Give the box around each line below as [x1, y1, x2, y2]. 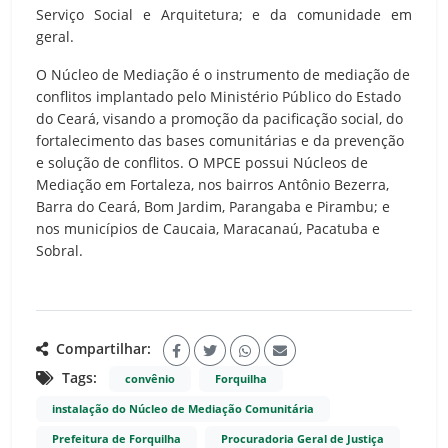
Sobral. [36, 240, 83, 260]
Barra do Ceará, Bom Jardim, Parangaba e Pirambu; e [36, 196, 390, 216]
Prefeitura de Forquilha [52, 431, 181, 446]
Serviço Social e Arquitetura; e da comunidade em [36, 4, 412, 24]
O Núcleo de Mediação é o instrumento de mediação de [36, 64, 410, 84]
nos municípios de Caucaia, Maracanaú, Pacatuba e [36, 218, 380, 238]
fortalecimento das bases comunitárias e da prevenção [36, 130, 404, 150]
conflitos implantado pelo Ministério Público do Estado [36, 86, 401, 106]
